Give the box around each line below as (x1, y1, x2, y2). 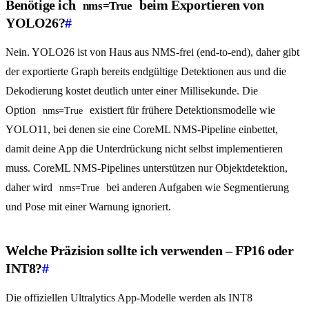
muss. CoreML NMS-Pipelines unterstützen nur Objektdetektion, (6, 162, 288, 175)
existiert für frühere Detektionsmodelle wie (87, 104, 278, 117)
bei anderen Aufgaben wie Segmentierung (103, 181, 292, 194)
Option (6, 104, 39, 117)
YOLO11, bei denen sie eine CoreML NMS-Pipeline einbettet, (6, 123, 278, 136)
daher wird (6, 181, 55, 194)
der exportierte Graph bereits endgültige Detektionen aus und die (6, 66, 286, 78)
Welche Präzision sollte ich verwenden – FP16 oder (6, 243, 294, 259)
